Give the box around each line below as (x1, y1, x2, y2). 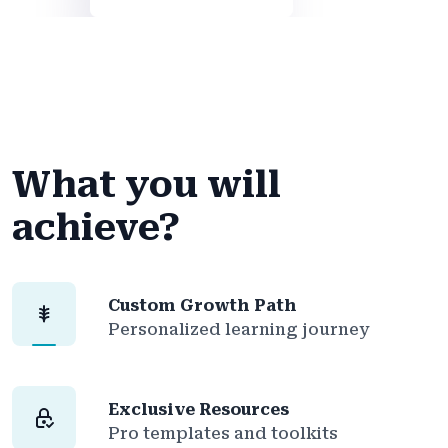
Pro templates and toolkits (108, 424, 338, 444)
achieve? (12, 206, 180, 249)
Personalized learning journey (108, 320, 369, 340)
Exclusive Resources (108, 400, 289, 420)
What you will (12, 163, 281, 206)
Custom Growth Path (108, 296, 297, 316)
